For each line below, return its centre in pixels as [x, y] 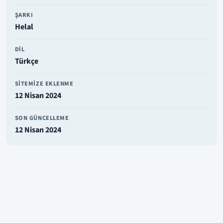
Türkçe [26, 61]
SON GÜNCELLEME [42, 118]
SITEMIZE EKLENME [44, 83]
